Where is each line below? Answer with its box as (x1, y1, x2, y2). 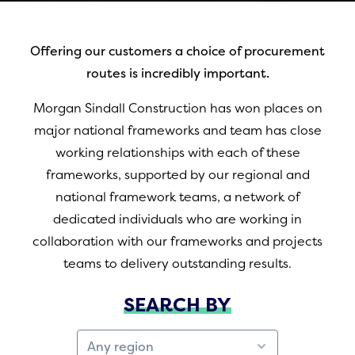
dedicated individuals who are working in (53, 210, 302, 227)
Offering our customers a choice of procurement (30, 42, 325, 59)
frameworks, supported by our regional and (45, 166, 310, 183)
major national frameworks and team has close (33, 121, 322, 139)
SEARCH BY (124, 292, 231, 318)
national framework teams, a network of (55, 188, 300, 205)
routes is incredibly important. (86, 64, 269, 82)
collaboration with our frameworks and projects (32, 232, 323, 250)
